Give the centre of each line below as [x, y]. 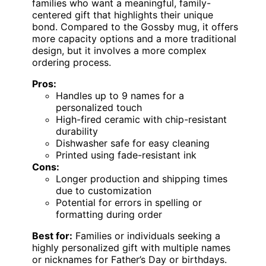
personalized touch [99, 107]
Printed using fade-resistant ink [126, 155]
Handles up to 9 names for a [120, 95]
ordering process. [72, 62]
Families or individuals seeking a [146, 235]
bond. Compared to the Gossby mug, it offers [135, 26]
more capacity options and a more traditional [134, 38]
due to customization [104, 190]
